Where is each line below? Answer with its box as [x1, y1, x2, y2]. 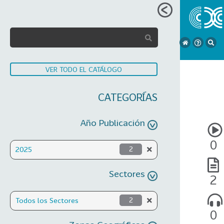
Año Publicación [80, 117, 145, 128]
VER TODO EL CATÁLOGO [45, 65, 122, 73]
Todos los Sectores [15, 195, 78, 204]
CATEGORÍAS [98, 90, 157, 103]
